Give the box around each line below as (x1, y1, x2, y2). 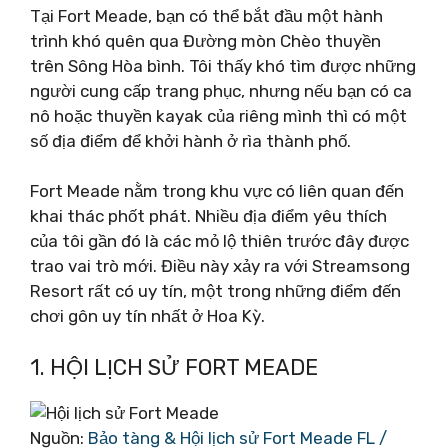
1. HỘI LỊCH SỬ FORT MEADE (30, 353, 318, 381)
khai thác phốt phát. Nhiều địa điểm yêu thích (30, 206, 387, 226)
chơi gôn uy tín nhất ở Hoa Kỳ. (30, 306, 265, 326)
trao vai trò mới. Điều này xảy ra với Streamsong (30, 256, 410, 276)
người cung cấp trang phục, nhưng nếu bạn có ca (30, 80, 412, 101)
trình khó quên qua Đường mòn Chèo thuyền (30, 30, 381, 51)
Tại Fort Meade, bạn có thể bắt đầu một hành (30, 5, 383, 26)
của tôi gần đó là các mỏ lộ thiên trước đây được (30, 231, 409, 251)
